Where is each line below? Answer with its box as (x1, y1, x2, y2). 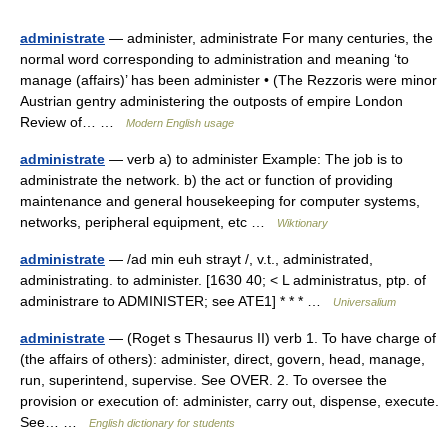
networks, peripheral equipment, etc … (20, 214, 277, 230)
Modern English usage (126, 117, 234, 129)
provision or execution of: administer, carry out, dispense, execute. (20, 393, 439, 409)
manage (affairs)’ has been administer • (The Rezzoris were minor (20, 72, 437, 88)
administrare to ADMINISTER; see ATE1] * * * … (20, 293, 333, 309)
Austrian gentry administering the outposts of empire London (20, 93, 403, 109)
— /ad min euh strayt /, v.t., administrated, (105, 251, 373, 267)
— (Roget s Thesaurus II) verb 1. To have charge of (105, 330, 436, 346)
